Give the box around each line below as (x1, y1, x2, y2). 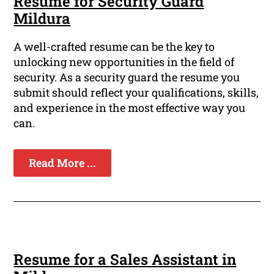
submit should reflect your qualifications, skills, (13, 85, 259, 100)
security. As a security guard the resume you (13, 70, 240, 85)
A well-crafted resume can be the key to (13, 39, 215, 54)
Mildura (13, 9, 71, 29)
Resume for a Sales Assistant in (13, 250, 237, 270)
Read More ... (29, 155, 97, 171)
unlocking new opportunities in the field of (13, 54, 235, 70)
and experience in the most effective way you (13, 100, 246, 116)
